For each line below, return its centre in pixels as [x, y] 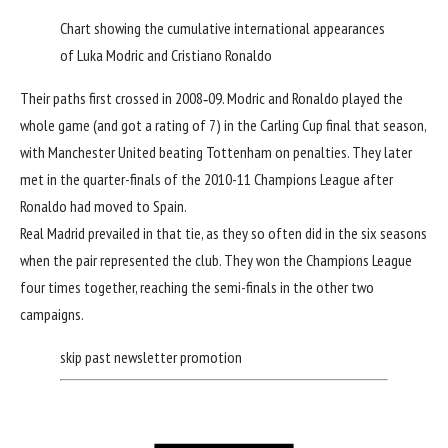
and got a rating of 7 [156, 125]
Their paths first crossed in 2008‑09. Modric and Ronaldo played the [211, 98]
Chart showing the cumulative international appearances [222, 28]
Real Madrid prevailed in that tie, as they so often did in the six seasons [223, 233]
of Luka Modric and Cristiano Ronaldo [166, 55]
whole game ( [58, 125]
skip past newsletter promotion [151, 357]
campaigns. [52, 314]
